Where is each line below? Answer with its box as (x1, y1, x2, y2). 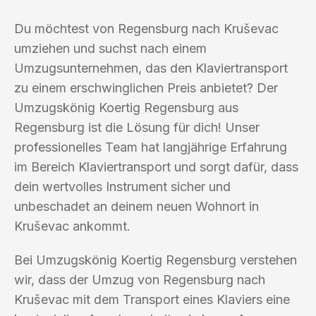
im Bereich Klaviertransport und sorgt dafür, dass (14, 159, 298, 174)
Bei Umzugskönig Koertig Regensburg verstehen (14, 252, 297, 267)
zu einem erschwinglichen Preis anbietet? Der (14, 80, 278, 95)
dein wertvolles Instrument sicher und (14, 178, 231, 194)
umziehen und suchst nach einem (14, 40, 207, 56)
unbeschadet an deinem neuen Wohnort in (14, 198, 259, 214)
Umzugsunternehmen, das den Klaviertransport (14, 60, 288, 75)
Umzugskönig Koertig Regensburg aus (14, 99, 238, 115)
